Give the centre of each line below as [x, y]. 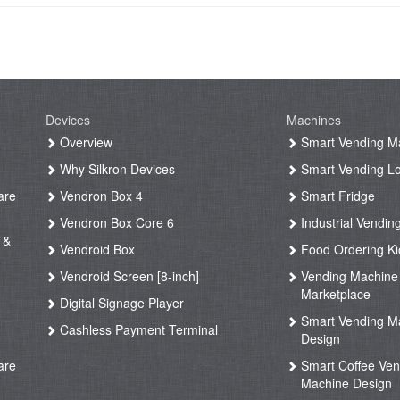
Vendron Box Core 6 [116, 223]
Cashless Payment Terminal [137, 330]
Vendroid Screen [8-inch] [128, 276]
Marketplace [336, 294]
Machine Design [347, 383]
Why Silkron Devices [116, 169]
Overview [85, 142]
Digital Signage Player [121, 303]
